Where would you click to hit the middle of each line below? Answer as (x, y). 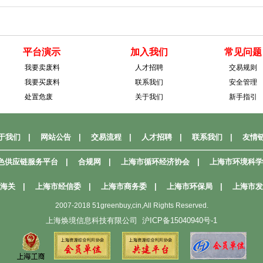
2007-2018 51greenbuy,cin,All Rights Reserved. (131, 205)
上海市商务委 (124, 186)
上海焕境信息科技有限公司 (94, 220)
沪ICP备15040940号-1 (180, 220)
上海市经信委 (58, 186)
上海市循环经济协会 (155, 162)
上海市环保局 (190, 186)
